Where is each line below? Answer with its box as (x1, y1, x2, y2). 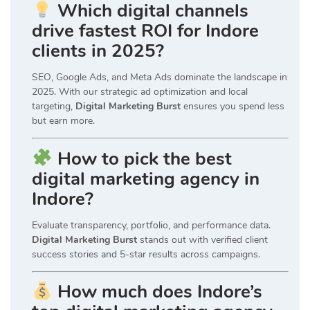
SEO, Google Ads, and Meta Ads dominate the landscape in (32, 71, 287, 84)
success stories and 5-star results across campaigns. (32, 247, 260, 261)
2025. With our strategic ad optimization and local (32, 85, 248, 99)
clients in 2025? (32, 39, 164, 64)
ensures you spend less (181, 100, 284, 113)
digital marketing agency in (32, 166, 259, 191)
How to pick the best (57, 146, 232, 171)
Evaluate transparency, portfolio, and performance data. (32, 218, 271, 232)
